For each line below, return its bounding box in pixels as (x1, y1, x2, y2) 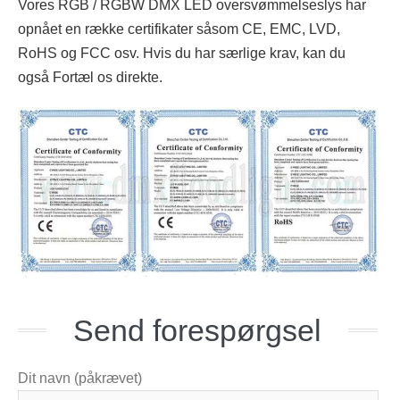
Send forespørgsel (73, 312, 322, 347)
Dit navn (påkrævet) (18, 370, 142, 386)
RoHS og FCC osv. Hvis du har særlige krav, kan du (18, 45, 346, 61)
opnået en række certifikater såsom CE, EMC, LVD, (18, 21, 340, 37)
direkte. (112, 69, 162, 85)
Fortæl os (53, 69, 112, 85)
